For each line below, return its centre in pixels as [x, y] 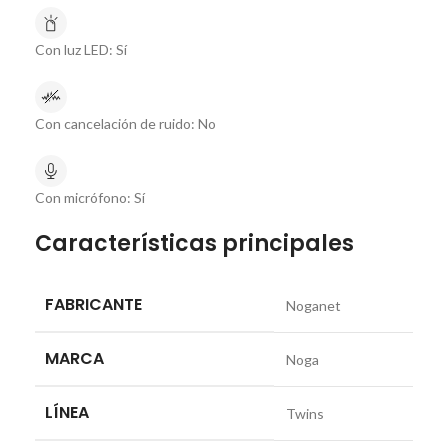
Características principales [194, 243]
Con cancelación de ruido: [115, 123]
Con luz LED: [74, 49]
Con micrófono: [83, 197]
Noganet [313, 305]
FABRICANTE [93, 304]
